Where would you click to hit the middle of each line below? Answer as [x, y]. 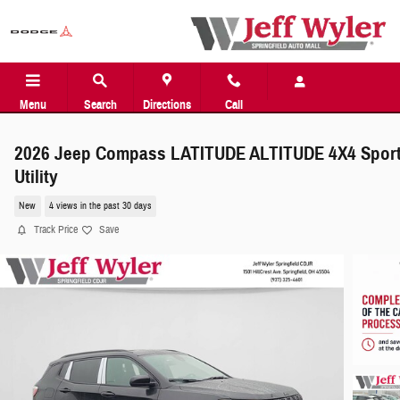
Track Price [56, 229]
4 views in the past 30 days [100, 206]
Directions [167, 105]
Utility [36, 177]
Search [100, 105]
